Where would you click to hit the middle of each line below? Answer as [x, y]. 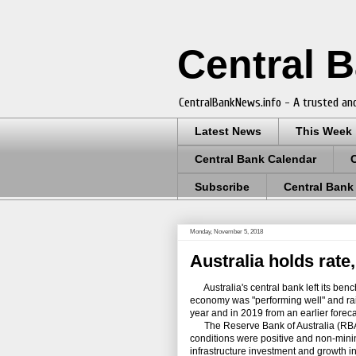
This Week [324, 132]
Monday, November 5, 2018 [226, 232]
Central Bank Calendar [255, 159]
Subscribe [222, 186]
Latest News [228, 132]
